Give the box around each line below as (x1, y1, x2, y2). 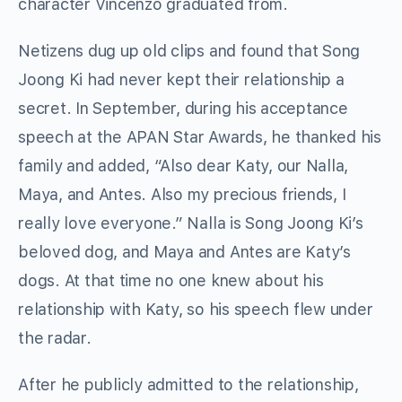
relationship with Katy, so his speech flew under (18, 300, 373, 319)
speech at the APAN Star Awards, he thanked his (18, 127, 381, 147)
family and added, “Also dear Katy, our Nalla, (18, 156, 349, 176)
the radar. (18, 328, 92, 348)
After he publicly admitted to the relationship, (18, 375, 359, 395)
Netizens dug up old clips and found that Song (18, 41, 361, 61)
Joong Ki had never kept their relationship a (18, 70, 345, 90)
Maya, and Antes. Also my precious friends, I (18, 185, 346, 205)
